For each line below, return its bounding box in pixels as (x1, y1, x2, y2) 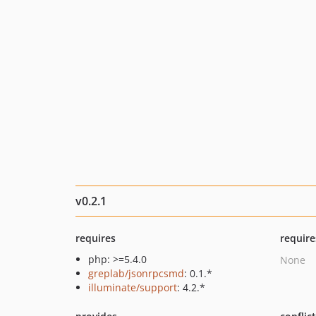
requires (75, 231, 116, 245)
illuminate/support (88, 281, 177, 294)
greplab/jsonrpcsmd (88, 267, 184, 280)
